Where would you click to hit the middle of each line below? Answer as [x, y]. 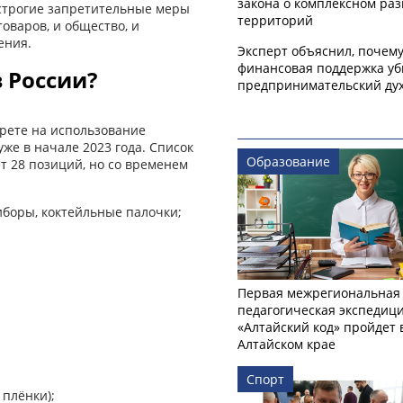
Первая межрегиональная [319, 293]
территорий [275, 20]
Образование [288, 161]
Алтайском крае [287, 345]
